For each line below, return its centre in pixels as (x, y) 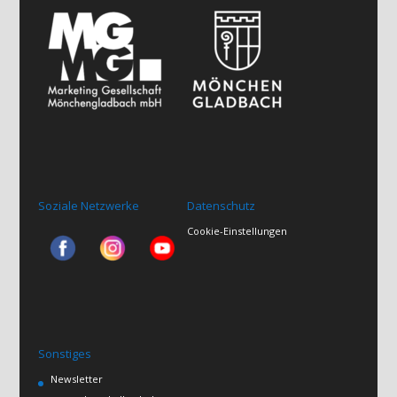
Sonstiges (64, 353)
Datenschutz (221, 206)
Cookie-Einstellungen (237, 231)
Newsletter (76, 378)
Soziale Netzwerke (88, 206)
